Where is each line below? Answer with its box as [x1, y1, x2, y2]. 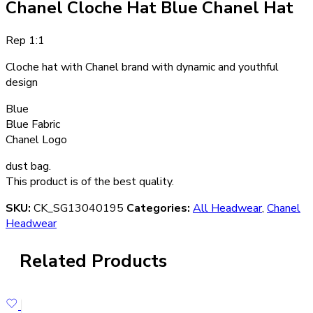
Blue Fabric [6, 116, 60, 132]
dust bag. [6, 158, 51, 174]
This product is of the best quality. [6, 173, 174, 189]
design [6, 74, 38, 90]
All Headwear [193, 200, 262, 216]
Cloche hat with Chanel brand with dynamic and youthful [6, 59, 279, 75]
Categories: [126, 200, 190, 216]
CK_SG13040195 [34, 200, 124, 216]
